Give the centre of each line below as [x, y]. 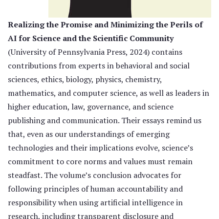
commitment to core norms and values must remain [100, 161]
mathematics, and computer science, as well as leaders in [109, 93]
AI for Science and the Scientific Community [91, 38]
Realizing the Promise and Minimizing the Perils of [105, 24]
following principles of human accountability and [95, 189]
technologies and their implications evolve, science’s [100, 148]
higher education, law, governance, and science [91, 107]
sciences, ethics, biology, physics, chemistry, [85, 79]
